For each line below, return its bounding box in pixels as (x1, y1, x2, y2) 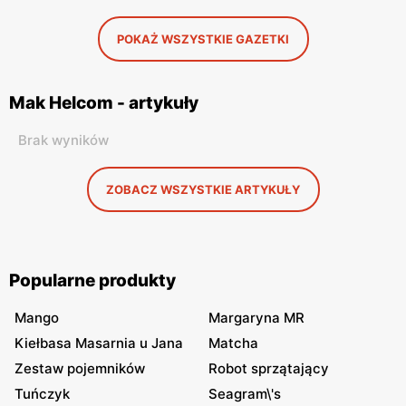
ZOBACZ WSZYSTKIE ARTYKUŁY (106, 182, 300, 197)
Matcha (208, 334, 258, 352)
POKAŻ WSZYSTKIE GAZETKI (117, 32, 289, 46)
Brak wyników (18, 131, 109, 149)
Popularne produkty (9, 270, 176, 291)
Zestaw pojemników (14, 360, 145, 377)
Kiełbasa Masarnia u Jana (14, 334, 183, 352)
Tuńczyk (14, 385, 70, 402)
